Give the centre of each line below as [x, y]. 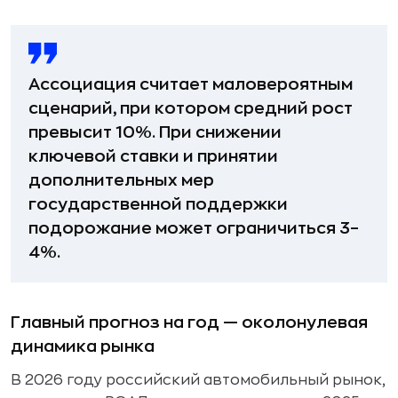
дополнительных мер [121, 180]
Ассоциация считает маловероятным [191, 84]
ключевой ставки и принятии [153, 156]
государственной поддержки [158, 204]
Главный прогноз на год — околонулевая [189, 322]
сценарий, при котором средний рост [191, 108]
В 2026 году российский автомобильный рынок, [198, 380]
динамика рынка [83, 346]
